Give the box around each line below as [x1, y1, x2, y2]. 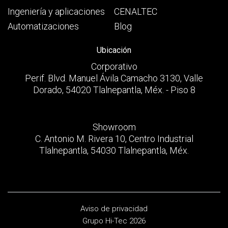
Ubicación [97, 45, 131, 55]
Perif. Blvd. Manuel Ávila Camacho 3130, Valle [25, 72, 203, 83]
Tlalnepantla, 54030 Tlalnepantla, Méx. [39, 145, 189, 156]
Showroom [92, 121, 136, 132]
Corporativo [91, 61, 137, 72]
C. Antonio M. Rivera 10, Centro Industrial [35, 133, 193, 144]
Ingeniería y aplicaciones [8, 6, 105, 17]
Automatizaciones [8, 20, 79, 32]
